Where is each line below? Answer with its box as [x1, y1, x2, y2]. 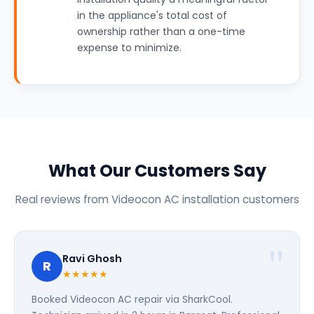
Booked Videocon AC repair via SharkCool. [32, 293, 233, 306]
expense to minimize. [77, 41, 182, 55]
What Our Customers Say [48, 159, 266, 182]
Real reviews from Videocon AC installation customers [15, 192, 299, 207]
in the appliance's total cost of [77, 8, 227, 22]
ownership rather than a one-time [77, 25, 245, 39]
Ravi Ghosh [62, 252, 122, 266]
